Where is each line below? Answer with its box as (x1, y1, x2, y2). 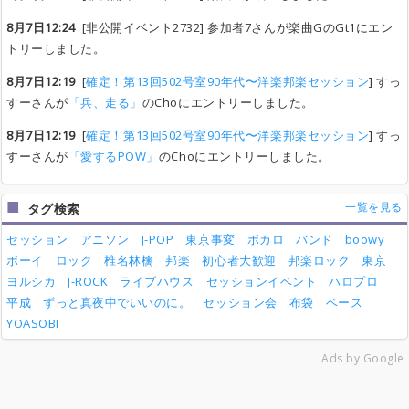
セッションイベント (205, 273, 318, 290)
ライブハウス (120, 273, 194, 290)
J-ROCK (68, 273, 109, 290)
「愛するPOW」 (68, 148, 159, 165)
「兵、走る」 (68, 94, 142, 111)
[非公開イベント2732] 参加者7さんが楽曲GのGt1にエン (75, 19, 393, 37)
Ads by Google (321, 351, 404, 367)
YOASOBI (6, 315, 59, 332)
